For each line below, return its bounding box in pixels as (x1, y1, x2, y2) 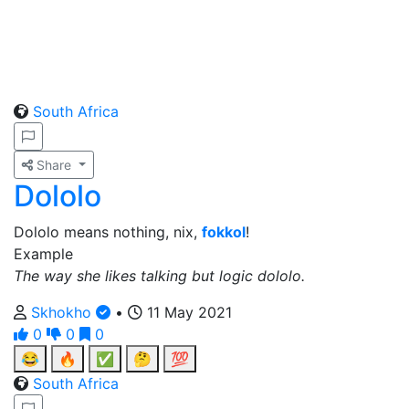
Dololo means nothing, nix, (14, 223, 202, 241)
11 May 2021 (142, 303, 232, 321)
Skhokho (31, 303, 96, 321)
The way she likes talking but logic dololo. (14, 267, 305, 285)
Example (14, 245, 73, 263)
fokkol (202, 223, 246, 241)
